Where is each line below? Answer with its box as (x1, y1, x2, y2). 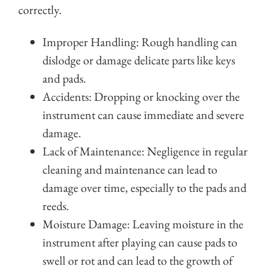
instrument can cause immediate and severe (42, 107, 244, 123)
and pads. (42, 70, 86, 87)
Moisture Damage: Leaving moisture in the (42, 216, 243, 233)
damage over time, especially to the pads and (42, 180, 246, 196)
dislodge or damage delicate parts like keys (42, 52, 235, 69)
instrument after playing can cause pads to (42, 234, 237, 251)
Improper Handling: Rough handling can (42, 34, 237, 50)
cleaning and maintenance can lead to (42, 161, 217, 178)
